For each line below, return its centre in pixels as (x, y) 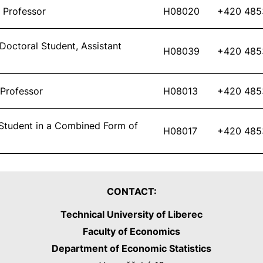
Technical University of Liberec (131, 215)
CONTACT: (131, 192)
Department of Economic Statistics (131, 249)
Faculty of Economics (131, 232)
